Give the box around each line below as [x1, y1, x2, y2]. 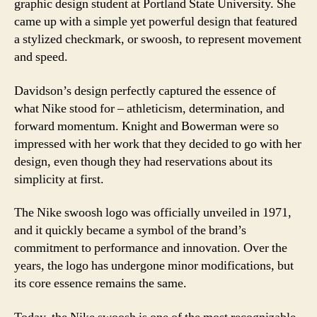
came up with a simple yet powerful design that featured [14, 13, 297, 30]
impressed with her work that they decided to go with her [14, 135, 301, 152]
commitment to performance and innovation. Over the [14, 240, 287, 256]
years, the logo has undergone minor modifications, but [14, 258, 294, 274]
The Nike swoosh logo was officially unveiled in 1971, [14, 204, 292, 221]
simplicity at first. [14, 171, 104, 188]
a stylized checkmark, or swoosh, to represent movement [14, 31, 301, 47]
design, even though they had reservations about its [14, 153, 272, 170]
